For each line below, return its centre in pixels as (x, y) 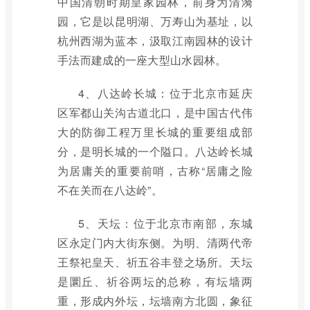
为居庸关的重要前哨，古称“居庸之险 (155, 171)
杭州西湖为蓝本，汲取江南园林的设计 (155, 40)
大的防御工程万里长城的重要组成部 (155, 132)
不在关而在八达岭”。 (110, 190)
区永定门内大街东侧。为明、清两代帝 (155, 243)
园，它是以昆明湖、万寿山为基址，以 (155, 21)
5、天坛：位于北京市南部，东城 (165, 223)
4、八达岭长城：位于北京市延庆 (165, 93)
